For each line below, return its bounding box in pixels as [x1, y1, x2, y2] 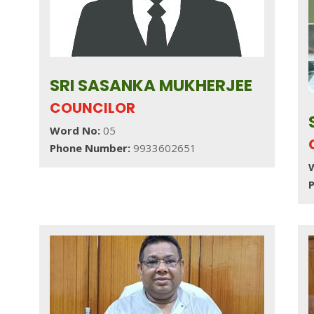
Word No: [49, 123, 100, 137]
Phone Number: [49, 140, 133, 155]
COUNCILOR [49, 97, 135, 118]
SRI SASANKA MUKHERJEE [49, 74, 252, 97]
